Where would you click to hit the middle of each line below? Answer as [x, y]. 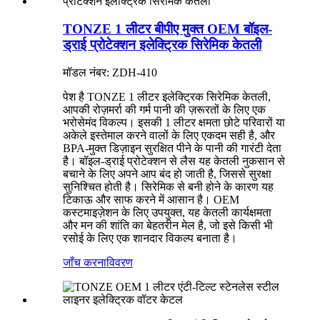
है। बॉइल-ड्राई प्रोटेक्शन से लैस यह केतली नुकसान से [174, 161]
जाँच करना [85, 262]
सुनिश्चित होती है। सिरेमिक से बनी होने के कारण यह [168, 186]
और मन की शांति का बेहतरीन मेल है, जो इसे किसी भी [168, 225]
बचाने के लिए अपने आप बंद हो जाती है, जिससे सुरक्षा [167, 174]
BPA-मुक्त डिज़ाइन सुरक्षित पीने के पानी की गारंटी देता [172, 148]
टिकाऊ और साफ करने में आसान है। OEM [151, 199]
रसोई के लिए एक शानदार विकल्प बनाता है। [150, 238]
